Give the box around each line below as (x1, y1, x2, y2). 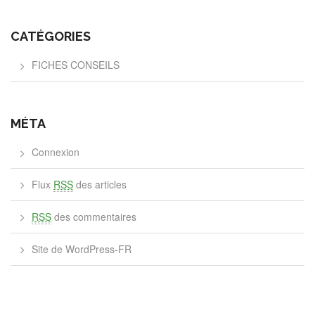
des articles (73, 177, 127, 191)
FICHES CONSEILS (32, 58, 120, 72)
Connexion (32, 145, 79, 159)
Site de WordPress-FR (32, 242, 131, 256)
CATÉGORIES (11, 29, 91, 44)
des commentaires (51, 210, 136, 224)
